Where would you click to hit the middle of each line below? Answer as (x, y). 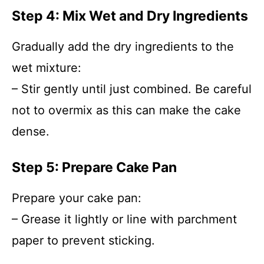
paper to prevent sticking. (83, 240)
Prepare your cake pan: (77, 198)
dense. (31, 131)
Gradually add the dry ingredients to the (123, 47)
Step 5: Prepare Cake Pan (94, 167)
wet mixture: (47, 68)
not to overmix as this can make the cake (126, 110)
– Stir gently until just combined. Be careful (132, 89)
